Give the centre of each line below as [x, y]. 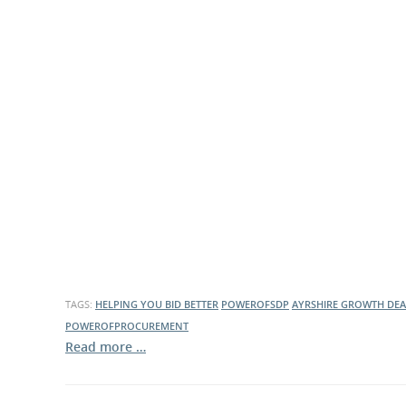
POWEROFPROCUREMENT [127, 326]
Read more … [106, 347]
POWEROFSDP [255, 304]
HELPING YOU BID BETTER [157, 304]
